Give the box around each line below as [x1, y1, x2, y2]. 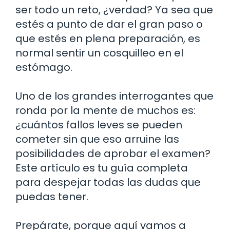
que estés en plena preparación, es [15, 31, 200, 46]
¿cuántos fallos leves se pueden [15, 117, 182, 132]
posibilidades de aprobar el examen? [15, 146, 210, 161]
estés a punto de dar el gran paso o [15, 16, 203, 31]
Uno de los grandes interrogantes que [15, 88, 214, 103]
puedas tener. [15, 189, 88, 204]
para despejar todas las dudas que [15, 175, 201, 189]
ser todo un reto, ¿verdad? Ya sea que [15, 2, 213, 17]
